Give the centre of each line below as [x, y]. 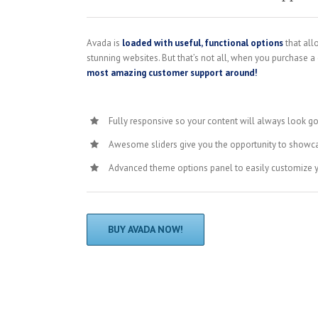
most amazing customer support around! [172, 72]
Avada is [104, 43]
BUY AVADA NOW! [146, 229]
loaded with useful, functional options [203, 43]
